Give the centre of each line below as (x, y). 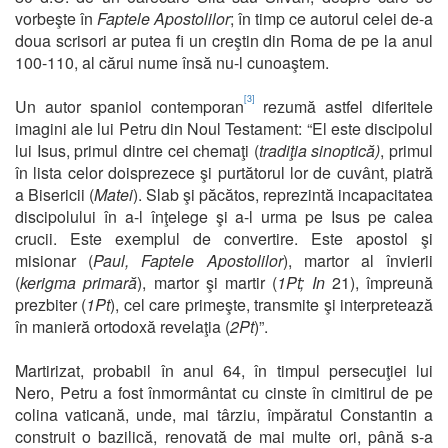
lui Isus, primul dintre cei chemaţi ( (137, 150)
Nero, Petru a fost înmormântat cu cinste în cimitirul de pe (224, 392)
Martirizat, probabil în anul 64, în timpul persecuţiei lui (224, 370)
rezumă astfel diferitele (343, 106)
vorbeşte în (54, 18)
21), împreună (382, 282)
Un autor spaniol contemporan (129, 106)
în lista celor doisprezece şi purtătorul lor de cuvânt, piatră (224, 172)
